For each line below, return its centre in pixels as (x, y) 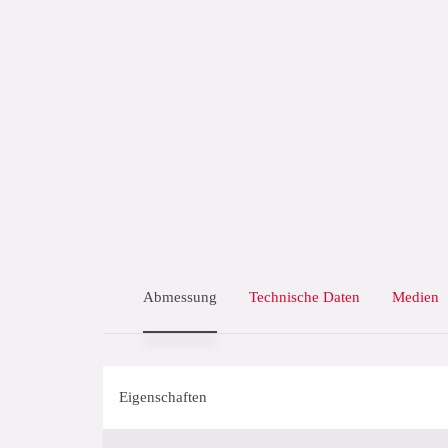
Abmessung (180, 297)
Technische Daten (304, 297)
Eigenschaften (163, 397)
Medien (415, 297)
